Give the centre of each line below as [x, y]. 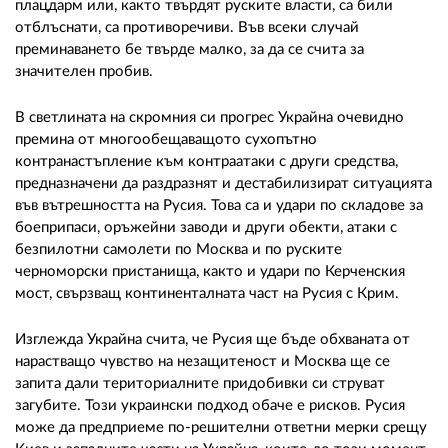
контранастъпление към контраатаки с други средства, [206, 161]
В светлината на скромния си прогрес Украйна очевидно [209, 117]
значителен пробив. [84, 71]
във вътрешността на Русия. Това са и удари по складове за [219, 205]
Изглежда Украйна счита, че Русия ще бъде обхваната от [212, 339]
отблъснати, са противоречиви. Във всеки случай [187, 27]
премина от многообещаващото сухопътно [166, 139]
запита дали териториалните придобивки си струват [200, 383]
